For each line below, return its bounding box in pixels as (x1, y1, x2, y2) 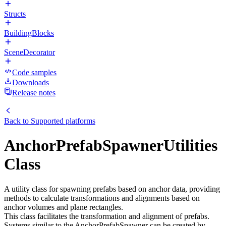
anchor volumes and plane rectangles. (4, 202, 123, 211)
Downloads (12, 78, 49, 87)
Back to (4, 117, 31, 125)
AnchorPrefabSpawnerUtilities (4, 136, 217, 155)
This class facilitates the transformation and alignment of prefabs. (4, 211, 209, 220)
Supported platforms (31, 117, 95, 125)
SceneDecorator (4, 48, 55, 56)
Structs (4, 10, 26, 18)
